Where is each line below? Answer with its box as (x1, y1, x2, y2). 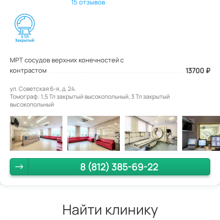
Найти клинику (62, 199, 158, 219)
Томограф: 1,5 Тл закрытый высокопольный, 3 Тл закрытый (10, 92, 170, 101)
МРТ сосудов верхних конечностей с (10, 55, 124, 64)
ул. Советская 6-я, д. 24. (10, 84, 76, 93)
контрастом (10, 65, 47, 75)
